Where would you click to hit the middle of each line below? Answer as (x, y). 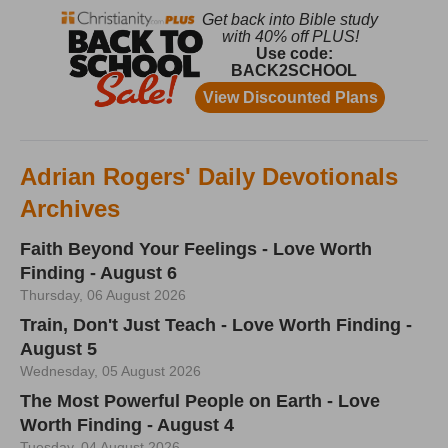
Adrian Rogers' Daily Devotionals (209, 176)
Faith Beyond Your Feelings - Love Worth (196, 249)
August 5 (58, 349)
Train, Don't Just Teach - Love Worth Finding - (216, 325)
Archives (70, 208)
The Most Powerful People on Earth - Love (200, 401)
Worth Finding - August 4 (127, 425)
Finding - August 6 (98, 273)
